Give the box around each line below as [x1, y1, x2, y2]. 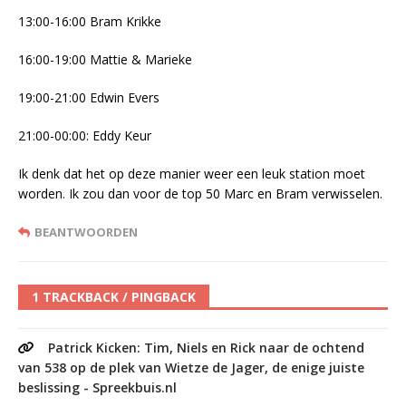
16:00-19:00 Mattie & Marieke [18, 51, 192, 69]
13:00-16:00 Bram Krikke [18, 13, 161, 31]
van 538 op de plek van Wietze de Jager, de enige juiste [18, 359, 364, 377]
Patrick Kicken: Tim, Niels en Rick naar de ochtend [48, 339, 364, 357]
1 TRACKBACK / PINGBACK [32, 288, 196, 306]
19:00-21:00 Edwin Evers [18, 89, 159, 107]
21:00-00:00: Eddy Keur [18, 127, 151, 145]
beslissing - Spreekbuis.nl [18, 379, 177, 397]
